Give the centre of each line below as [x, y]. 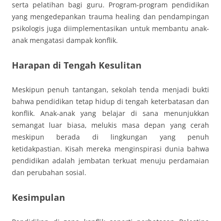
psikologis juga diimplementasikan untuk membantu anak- [110, 28]
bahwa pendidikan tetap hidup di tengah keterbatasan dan [110, 101]
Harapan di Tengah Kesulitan [77, 65]
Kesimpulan [38, 197]
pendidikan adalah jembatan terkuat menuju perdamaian [110, 160]
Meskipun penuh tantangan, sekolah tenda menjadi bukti [110, 89]
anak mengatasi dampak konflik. [65, 40]
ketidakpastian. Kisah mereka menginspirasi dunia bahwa [110, 148]
